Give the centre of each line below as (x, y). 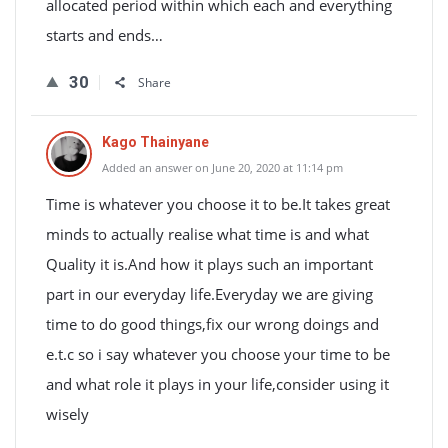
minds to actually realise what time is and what (207, 234)
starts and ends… (104, 35)
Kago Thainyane (155, 142)
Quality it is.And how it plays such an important (209, 264)
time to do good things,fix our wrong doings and (212, 324)
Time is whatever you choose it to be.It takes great (218, 204)
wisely (67, 414)
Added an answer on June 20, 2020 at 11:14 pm (222, 167)
